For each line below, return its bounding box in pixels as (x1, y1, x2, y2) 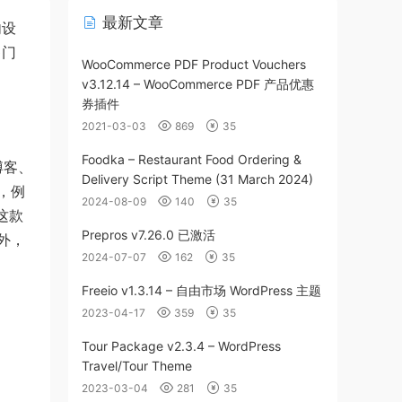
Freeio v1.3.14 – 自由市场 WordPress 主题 (82, 283, 321, 298)
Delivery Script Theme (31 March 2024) (82, 171, 313, 187)
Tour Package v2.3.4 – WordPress (82, 338, 281, 354)
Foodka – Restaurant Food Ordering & (82, 152, 301, 167)
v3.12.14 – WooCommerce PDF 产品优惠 (82, 76, 314, 92)
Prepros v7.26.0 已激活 (82, 227, 215, 242)
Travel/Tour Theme (82, 358, 192, 373)
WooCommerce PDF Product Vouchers (82, 57, 306, 72)
